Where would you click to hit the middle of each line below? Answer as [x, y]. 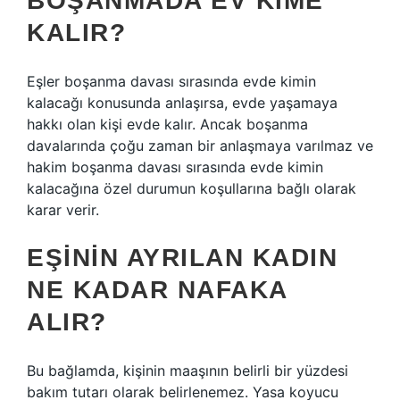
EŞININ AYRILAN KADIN [182, 258]
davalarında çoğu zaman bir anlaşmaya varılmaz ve [200, 146]
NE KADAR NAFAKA [157, 290]
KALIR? [76, 33]
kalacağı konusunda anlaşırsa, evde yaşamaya [182, 103]
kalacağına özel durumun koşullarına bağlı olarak [192, 188]
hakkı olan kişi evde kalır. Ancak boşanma [167, 124]
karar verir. [63, 210]
